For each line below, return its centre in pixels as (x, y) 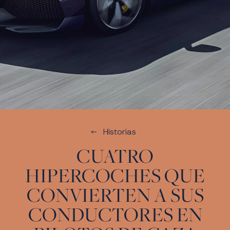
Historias (120, 132)
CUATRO (115, 156)
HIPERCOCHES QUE (115, 175)
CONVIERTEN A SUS (115, 195)
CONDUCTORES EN (115, 214)
